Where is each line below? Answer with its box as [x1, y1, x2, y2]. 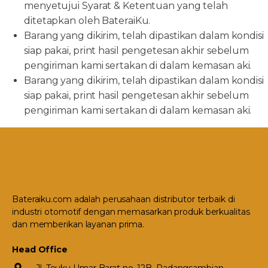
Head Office [12, 244, 68, 255]
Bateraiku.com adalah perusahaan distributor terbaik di [12, 194, 235, 205]
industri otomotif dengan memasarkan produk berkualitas [12, 206, 250, 217]
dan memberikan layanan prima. [12, 219, 145, 230]
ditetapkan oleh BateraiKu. [24, 15, 151, 26]
